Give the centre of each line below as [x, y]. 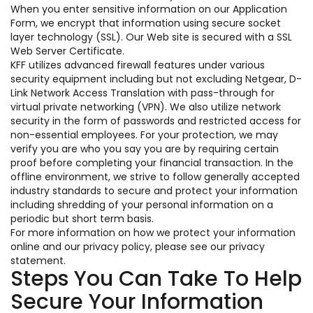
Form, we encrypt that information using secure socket [146, 23]
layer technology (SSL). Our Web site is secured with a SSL [151, 37]
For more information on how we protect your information [153, 233]
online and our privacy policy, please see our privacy [138, 247]
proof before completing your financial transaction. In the [152, 163]
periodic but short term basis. [82, 219]
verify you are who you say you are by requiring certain [145, 149]
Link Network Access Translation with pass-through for [143, 93]
